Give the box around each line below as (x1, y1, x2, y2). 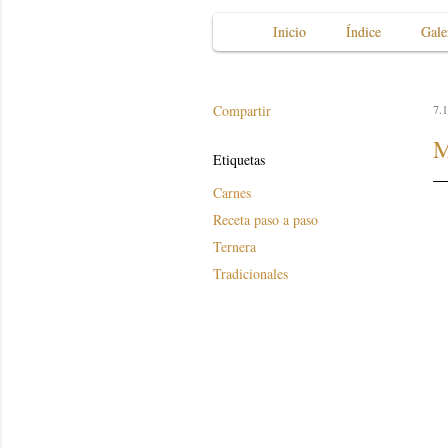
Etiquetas (212, 149, 265, 169)
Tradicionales (212, 263, 288, 283)
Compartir (212, 100, 271, 120)
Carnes (212, 182, 251, 202)
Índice (345, 21, 381, 41)
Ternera (212, 236, 256, 256)
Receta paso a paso (212, 209, 318, 229)
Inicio (272, 21, 306, 41)
